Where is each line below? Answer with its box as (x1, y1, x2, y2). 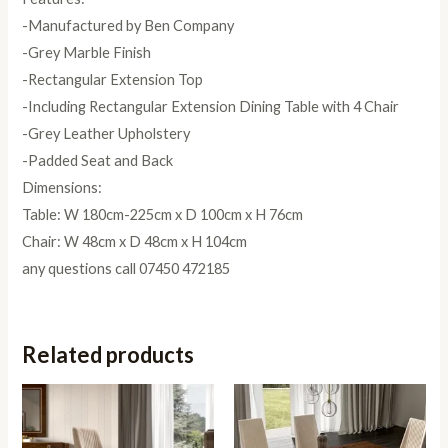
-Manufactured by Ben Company (22, 17, 235, 35)
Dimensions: (22, 179, 103, 197)
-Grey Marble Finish (22, 44, 152, 62)
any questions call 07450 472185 (22, 260, 231, 278)
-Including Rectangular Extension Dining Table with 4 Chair (22, 98, 400, 116)
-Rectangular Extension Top (22, 71, 204, 89)
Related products (22, 340, 195, 368)
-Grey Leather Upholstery (22, 125, 191, 143)
